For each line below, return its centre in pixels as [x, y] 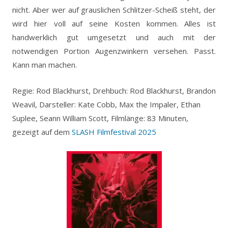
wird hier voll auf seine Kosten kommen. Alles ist [114, 23]
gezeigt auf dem [42, 132]
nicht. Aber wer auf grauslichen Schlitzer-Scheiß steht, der [114, 9]
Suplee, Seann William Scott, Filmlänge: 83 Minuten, [100, 118]
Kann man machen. [45, 64]
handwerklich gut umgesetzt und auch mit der [114, 37]
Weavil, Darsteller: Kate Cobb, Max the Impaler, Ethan [106, 104]
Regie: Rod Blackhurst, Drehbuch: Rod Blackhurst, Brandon [114, 90]
